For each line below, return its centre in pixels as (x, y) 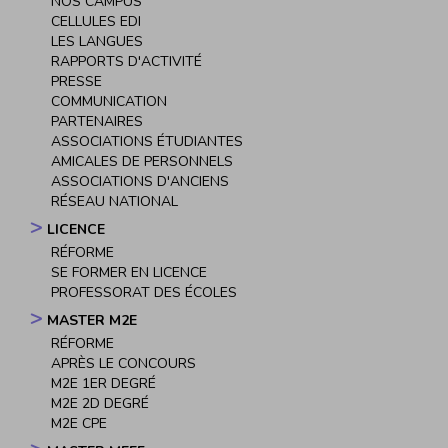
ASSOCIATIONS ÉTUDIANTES (147, 141)
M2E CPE (79, 423)
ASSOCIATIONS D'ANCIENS (140, 181)
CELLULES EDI (96, 21)
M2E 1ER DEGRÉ (103, 383)
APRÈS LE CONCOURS (123, 363)
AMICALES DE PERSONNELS (142, 161)
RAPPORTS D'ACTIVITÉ (126, 61)
